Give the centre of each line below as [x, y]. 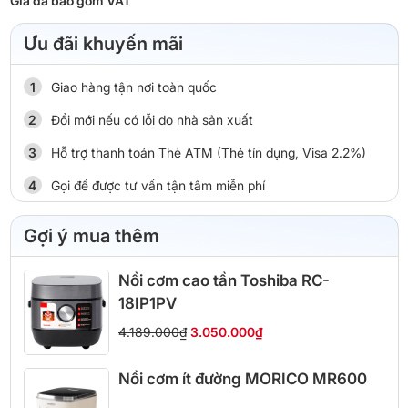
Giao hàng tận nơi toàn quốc [133, 87]
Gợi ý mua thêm [91, 235]
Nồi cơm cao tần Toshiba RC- [224, 280]
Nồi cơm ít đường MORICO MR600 [243, 378]
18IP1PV [148, 303]
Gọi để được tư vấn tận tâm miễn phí [158, 185]
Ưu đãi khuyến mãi [103, 43]
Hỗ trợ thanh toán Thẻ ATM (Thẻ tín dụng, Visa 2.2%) [208, 152]
